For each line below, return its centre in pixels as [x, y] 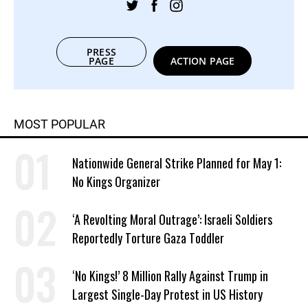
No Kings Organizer [116, 182]
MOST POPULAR [59, 124]
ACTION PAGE [202, 61]
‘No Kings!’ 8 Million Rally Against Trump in [170, 276]
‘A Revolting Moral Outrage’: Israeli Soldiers [172, 220]
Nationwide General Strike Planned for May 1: [177, 163]
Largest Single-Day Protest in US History [167, 295]
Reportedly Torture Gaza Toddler [148, 238]
